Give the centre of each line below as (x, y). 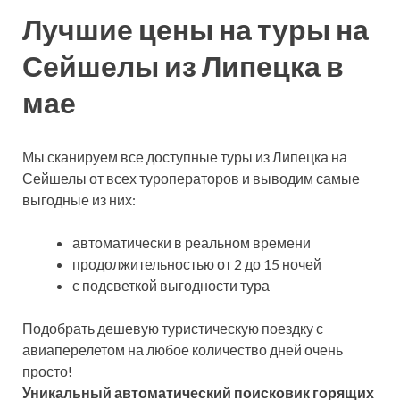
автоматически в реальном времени (192, 242)
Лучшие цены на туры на (196, 29)
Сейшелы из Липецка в (183, 65)
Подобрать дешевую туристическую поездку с (173, 328)
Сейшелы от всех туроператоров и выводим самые (191, 178)
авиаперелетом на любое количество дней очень (183, 349)
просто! (47, 371)
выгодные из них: (79, 199)
